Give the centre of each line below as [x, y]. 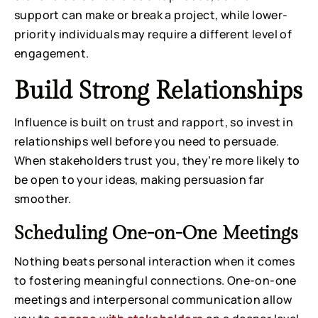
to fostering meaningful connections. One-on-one [155, 280]
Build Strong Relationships [158, 91]
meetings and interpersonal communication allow [153, 299]
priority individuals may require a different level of [153, 34]
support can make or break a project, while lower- [151, 15]
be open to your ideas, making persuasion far [139, 179]
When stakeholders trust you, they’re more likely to [157, 160]
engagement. [52, 53]
